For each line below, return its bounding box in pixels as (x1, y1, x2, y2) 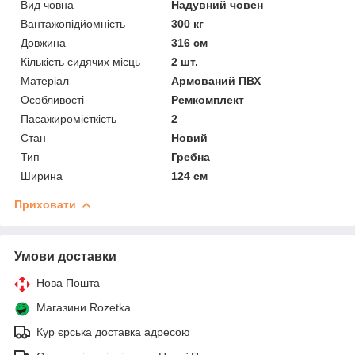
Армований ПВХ (171, 74, 261, 87)
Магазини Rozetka (36, 300, 131, 314)
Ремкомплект (171, 93, 245, 106)
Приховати (14, 197, 76, 211)
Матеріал (21, 74, 69, 87)
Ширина (21, 169, 63, 182)
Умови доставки (14, 249, 116, 263)
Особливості (21, 93, 84, 106)
